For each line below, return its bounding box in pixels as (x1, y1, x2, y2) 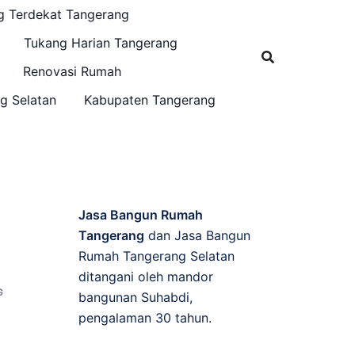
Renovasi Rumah (23, 63, 121, 79)
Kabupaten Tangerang (84, 92, 216, 108)
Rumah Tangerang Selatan (78, 248, 235, 264)
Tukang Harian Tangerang (24, 35, 177, 51)
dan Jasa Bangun (143, 227, 250, 243)
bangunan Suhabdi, (78, 289, 193, 305)
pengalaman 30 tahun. (78, 310, 212, 326)
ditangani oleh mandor (78, 269, 213, 284)
